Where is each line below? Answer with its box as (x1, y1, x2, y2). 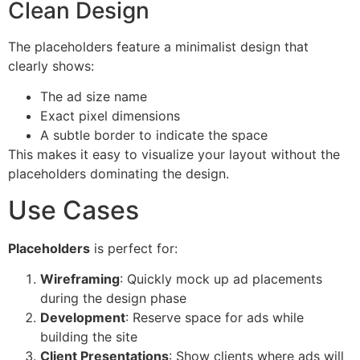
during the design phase (40, 289, 186, 306)
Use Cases (8, 194, 139, 226)
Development (40, 309, 125, 325)
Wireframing (40, 270, 120, 287)
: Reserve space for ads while (125, 309, 304, 325)
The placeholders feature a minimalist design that (8, 38, 309, 55)
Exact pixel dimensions (40, 108, 180, 125)
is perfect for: (90, 239, 178, 256)
